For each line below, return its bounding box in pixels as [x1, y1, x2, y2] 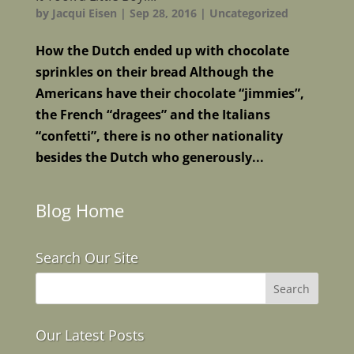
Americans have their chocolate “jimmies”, [35, 84, 304, 102]
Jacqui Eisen [51, 5, 117, 21]
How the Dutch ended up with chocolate [35, 41, 289, 59]
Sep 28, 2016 [129, 5, 197, 21]
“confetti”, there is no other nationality [35, 126, 283, 145]
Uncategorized [209, 5, 288, 21]
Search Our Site [35, 247, 138, 267]
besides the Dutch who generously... [35, 148, 264, 166]
